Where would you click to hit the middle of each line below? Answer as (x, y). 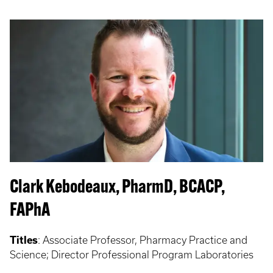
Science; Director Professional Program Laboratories (133, 255)
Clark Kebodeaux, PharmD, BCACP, (117, 188)
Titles (24, 240)
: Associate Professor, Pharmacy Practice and (143, 240)
